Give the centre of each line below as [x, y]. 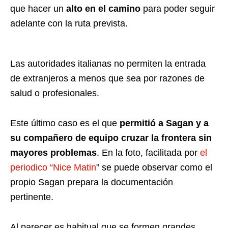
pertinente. [32, 197]
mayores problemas [53, 153]
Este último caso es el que [65, 123]
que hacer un [38, 9]
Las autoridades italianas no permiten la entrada [108, 64]
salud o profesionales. [55, 93]
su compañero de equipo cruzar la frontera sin [111, 138]
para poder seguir [178, 9]
